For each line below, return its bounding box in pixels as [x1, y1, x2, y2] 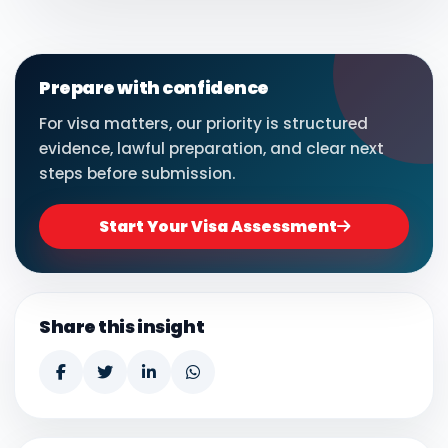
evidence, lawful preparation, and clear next [39, 138, 384, 160]
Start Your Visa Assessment [98, 216, 337, 238]
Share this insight [39, 315, 205, 340]
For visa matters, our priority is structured [39, 113, 368, 135]
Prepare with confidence [39, 76, 269, 101]
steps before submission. [39, 163, 236, 185]
